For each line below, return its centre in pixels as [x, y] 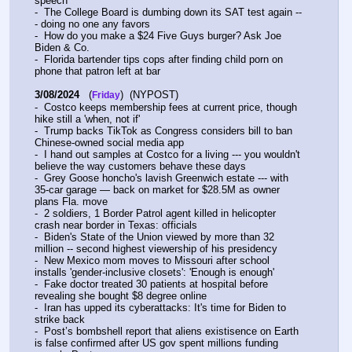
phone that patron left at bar [97, 71]
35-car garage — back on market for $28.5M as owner [157, 190]
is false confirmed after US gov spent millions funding [156, 343]
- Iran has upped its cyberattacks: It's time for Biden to [160, 308]
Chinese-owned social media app [109, 143]
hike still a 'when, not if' [87, 119]
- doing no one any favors [92, 24]
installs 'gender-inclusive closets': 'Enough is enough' [154, 273]
